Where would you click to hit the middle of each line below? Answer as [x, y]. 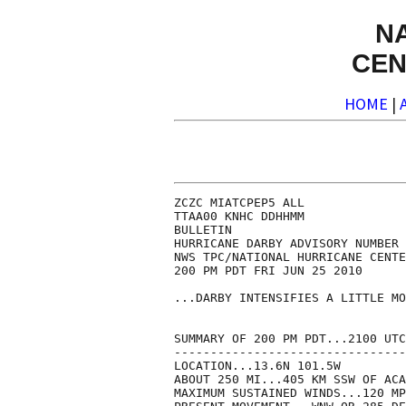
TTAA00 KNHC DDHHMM [239, 217]
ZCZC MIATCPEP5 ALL [239, 203]
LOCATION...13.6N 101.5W [257, 366]
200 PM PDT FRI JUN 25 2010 [268, 271]
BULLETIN [203, 230]
